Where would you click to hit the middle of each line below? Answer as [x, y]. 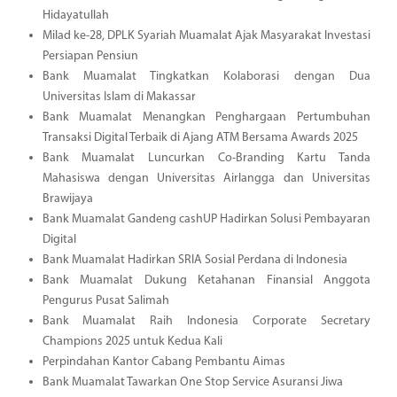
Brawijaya [67, 198]
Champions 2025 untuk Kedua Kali [132, 341]
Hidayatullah [75, 15]
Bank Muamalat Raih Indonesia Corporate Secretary [206, 321]
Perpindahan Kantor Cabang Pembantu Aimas [163, 362]
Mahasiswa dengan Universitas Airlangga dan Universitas [206, 178]
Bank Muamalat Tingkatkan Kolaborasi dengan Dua [206, 76]
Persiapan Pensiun [90, 56]
